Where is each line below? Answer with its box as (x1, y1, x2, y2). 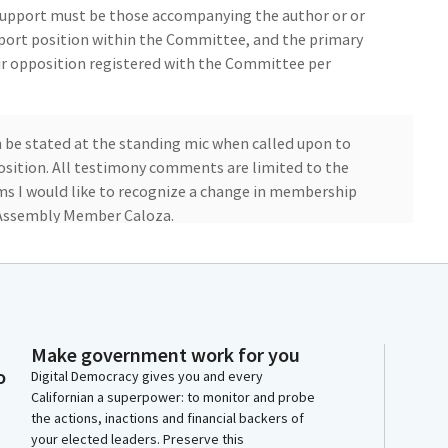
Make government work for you (31, 342, 300, 368)
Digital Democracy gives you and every (31, 367, 263, 386)
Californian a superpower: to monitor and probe (31, 388, 315, 407)
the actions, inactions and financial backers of (31, 409, 304, 428)
